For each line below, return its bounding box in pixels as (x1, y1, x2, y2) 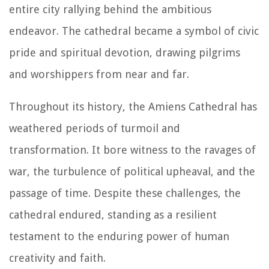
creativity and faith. (9, 251, 106, 264)
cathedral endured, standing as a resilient (9, 208, 217, 221)
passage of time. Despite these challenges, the (9, 186, 241, 199)
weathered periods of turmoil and (9, 121, 180, 134)
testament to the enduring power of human (9, 229, 229, 243)
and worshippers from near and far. (9, 67, 189, 80)
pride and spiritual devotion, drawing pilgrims (9, 46, 240, 59)
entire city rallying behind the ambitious (9, 2, 211, 16)
